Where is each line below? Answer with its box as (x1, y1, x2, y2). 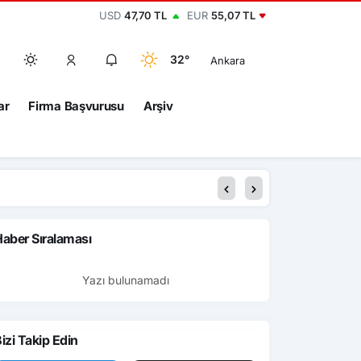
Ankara (210, 53, 245, 67)
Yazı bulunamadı (82, 273, 169, 287)
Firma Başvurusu (28, 98, 124, 114)
